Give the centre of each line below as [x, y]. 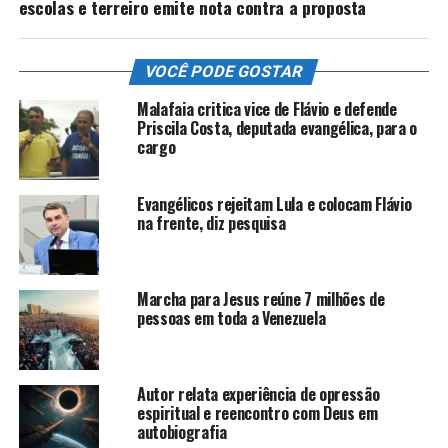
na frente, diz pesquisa [211, 222]
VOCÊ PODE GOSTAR [224, 71]
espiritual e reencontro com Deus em [257, 412]
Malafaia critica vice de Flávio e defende [266, 108]
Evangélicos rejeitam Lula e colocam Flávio [274, 203]
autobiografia [181, 431]
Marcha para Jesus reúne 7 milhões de [260, 298]
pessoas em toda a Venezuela [231, 317]
